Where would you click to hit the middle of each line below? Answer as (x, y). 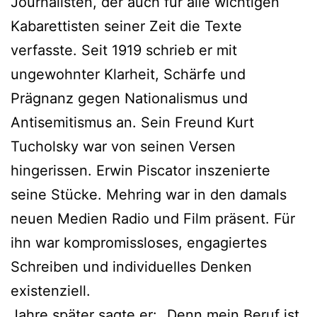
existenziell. (51, 290)
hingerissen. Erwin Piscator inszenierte (140, 170)
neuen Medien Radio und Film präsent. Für (153, 218)
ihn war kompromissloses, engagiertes (139, 242)
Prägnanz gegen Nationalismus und (129, 98)
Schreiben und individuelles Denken (131, 266)
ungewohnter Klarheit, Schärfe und (128, 74)
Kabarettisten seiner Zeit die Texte (126, 26)
